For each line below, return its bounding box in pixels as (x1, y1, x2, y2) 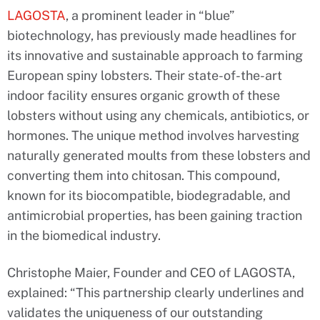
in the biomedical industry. (7, 228, 161, 244)
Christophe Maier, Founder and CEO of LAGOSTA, (7, 265, 295, 281)
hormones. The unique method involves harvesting (7, 128, 299, 144)
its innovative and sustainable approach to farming (7, 48, 303, 64)
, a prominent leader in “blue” (66, 8, 234, 24)
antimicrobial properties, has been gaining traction (7, 208, 302, 224)
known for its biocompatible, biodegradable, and (7, 188, 291, 204)
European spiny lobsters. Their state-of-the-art (7, 68, 282, 84)
